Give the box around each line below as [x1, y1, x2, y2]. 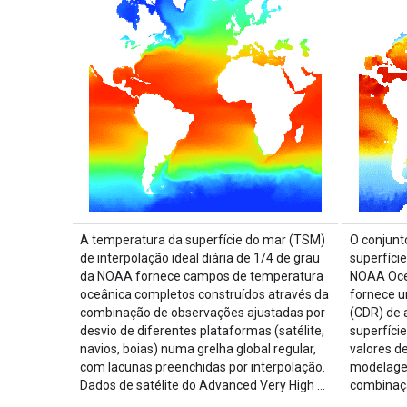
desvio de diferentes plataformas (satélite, [80, 323, 324, 338]
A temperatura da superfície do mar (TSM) [80, 232, 325, 247]
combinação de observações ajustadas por [80, 304, 325, 320]
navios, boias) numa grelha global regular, [80, 341, 316, 356]
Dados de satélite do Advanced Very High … [80, 377, 325, 392]
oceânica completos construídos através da [80, 286, 329, 302]
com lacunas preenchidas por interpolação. [80, 359, 325, 374]
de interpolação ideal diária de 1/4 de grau [80, 250, 320, 265]
